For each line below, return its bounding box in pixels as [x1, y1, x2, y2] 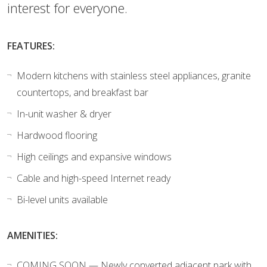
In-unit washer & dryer [17, 107, 111, 120]
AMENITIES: [7, 228, 58, 242]
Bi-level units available [17, 193, 108, 206]
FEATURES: [7, 39, 55, 52]
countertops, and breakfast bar [17, 85, 148, 99]
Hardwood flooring [17, 128, 97, 142]
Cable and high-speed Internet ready [17, 171, 173, 185]
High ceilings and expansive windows [17, 150, 172, 163]
